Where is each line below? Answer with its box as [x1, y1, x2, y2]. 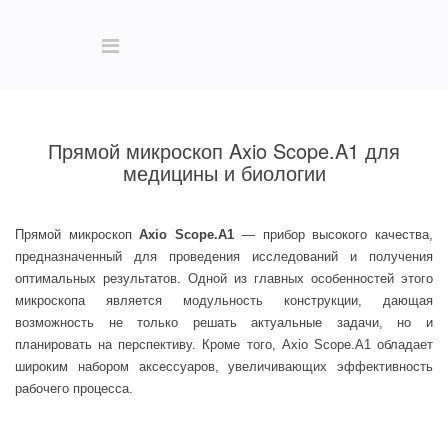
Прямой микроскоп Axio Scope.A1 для [48, 136, 400, 165]
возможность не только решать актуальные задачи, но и [15, 315, 433, 330]
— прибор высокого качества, [234, 227, 434, 242]
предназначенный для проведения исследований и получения [15, 249, 433, 264]
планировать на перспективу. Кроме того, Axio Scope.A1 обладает [15, 337, 433, 352]
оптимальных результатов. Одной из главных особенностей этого [15, 271, 433, 286]
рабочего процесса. [15, 381, 133, 396]
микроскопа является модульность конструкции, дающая [15, 293, 433, 308]
